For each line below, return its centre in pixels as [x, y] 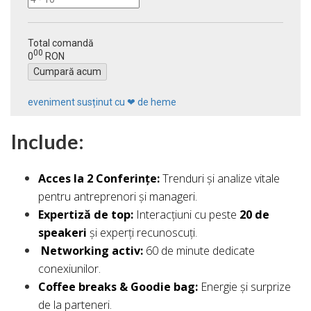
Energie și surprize [244, 287]
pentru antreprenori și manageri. [118, 197]
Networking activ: [92, 251]
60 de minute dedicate [199, 251]
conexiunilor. [69, 269]
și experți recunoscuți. [142, 233]
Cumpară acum [67, 71]
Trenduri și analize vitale [220, 179]
